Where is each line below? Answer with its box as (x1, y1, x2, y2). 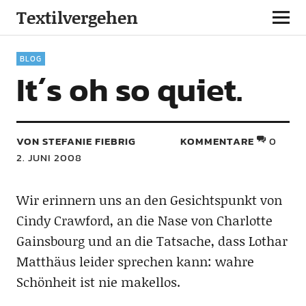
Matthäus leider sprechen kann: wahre (16, 252, 254, 270)
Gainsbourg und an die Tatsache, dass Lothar (16, 232, 288, 250)
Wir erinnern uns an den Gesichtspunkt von (16, 191, 282, 209)
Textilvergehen (16, 5, 138, 29)
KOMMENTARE (180, 133, 255, 149)
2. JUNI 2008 (16, 150, 82, 165)
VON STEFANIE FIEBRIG (16, 133, 136, 149)
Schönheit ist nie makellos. (16, 273, 180, 291)
